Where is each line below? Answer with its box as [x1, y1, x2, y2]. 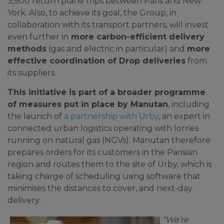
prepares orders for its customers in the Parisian [7, 147, 197, 157]
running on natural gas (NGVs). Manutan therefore [7, 135, 210, 145]
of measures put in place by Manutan [7, 99, 168, 109]
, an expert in [158, 111, 210, 121]
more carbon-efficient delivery [68, 32, 204, 41]
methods [7, 44, 46, 53]
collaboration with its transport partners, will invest [7, 20, 208, 29]
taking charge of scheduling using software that [7, 171, 200, 181]
